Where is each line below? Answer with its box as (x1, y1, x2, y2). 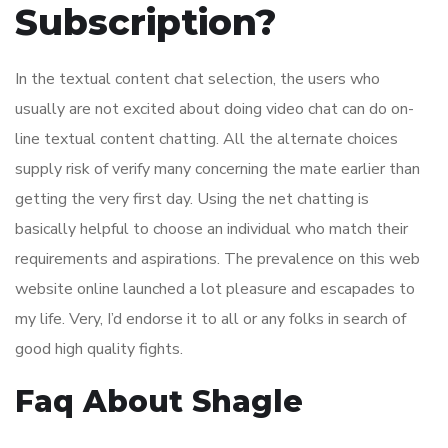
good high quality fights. (15, 338, 183, 361)
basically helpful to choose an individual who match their (15, 218, 408, 241)
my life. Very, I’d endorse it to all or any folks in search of (15, 308, 406, 331)
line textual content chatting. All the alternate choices (15, 128, 398, 151)
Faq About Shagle (15, 383, 303, 421)
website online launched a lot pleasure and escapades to (15, 278, 415, 301)
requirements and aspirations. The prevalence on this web (15, 248, 420, 271)
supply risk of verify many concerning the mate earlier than (15, 158, 420, 181)
